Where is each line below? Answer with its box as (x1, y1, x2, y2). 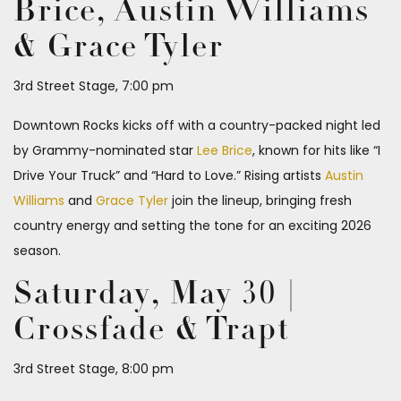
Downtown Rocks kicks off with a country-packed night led (13, 116, 380, 135)
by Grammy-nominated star (13, 141, 197, 160)
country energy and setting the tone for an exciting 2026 (13, 217, 371, 235)
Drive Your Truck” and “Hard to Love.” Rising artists (13, 166, 325, 185)
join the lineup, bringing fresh (168, 192, 352, 210)
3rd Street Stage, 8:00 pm (13, 360, 174, 379)
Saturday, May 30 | (13, 279, 296, 312)
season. (13, 242, 61, 260)
